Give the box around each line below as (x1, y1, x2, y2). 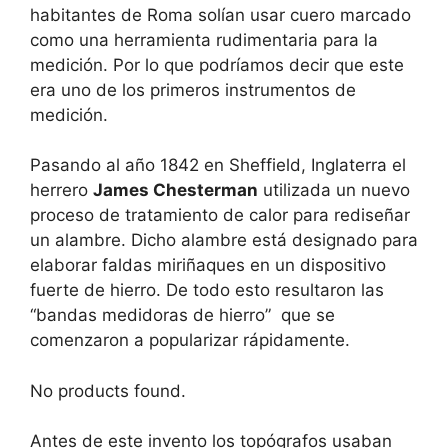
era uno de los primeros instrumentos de (30, 79, 356, 100)
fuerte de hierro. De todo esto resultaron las (30, 280, 384, 301)
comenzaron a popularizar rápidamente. (30, 330, 350, 351)
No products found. (30, 380, 186, 401)
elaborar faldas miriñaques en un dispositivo (30, 255, 386, 276)
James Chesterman (93, 180, 258, 201)
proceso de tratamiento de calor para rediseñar (30, 205, 410, 226)
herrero (30, 180, 93, 201)
